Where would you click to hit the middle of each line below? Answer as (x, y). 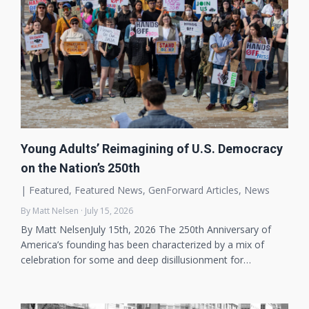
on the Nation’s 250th (80, 168)
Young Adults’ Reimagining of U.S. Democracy (152, 149)
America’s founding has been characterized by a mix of (142, 245)
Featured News (109, 190)
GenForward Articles (193, 190)
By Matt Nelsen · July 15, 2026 (77, 211)
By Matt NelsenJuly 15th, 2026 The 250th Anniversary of (146, 229)
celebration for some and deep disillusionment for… (136, 260)
